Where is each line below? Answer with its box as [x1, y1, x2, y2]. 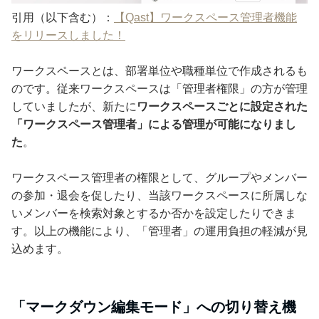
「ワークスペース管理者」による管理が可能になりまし [11, 118, 296, 131]
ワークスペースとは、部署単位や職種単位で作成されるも [11, 65, 308, 78]
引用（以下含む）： [11, 11, 114, 24]
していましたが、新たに [11, 100, 137, 113]
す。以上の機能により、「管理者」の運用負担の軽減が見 [11, 225, 308, 238]
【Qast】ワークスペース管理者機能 [114, 11, 297, 24]
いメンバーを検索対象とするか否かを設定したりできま [11, 207, 296, 220]
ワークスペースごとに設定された [137, 100, 308, 113]
